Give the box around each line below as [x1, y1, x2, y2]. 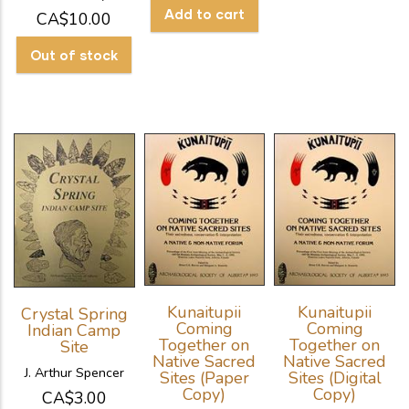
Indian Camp [27, 320, 121, 342]
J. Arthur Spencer [24, 363, 124, 383]
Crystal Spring [20, 303, 128, 326]
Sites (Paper [159, 367, 249, 390]
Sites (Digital [288, 367, 382, 390]
